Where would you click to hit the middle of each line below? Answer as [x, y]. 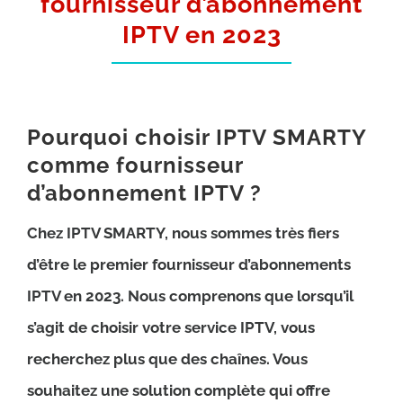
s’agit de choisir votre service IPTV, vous [170, 328]
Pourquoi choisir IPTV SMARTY [196, 138]
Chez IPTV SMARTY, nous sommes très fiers [183, 233]
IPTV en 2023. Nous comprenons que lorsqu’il [190, 296]
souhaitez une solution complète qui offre [178, 391]
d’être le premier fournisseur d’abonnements [188, 265]
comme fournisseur [134, 166]
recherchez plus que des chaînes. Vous [167, 359]
